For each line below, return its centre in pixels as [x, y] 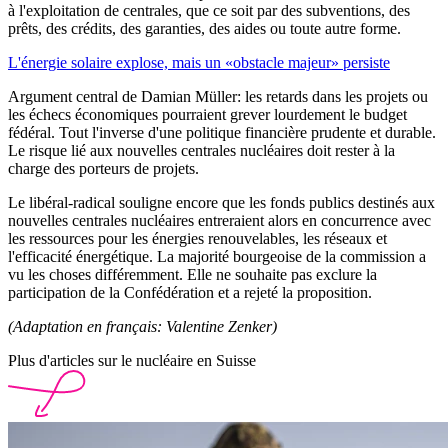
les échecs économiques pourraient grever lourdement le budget [207, 114]
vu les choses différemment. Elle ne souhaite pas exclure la [192, 274]
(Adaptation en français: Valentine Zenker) [142, 326]
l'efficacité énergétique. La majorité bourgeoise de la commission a [217, 256]
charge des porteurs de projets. [103, 168]
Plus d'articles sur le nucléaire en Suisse [132, 360]
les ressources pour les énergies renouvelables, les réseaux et [197, 238]
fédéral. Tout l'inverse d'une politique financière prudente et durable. [222, 132]
